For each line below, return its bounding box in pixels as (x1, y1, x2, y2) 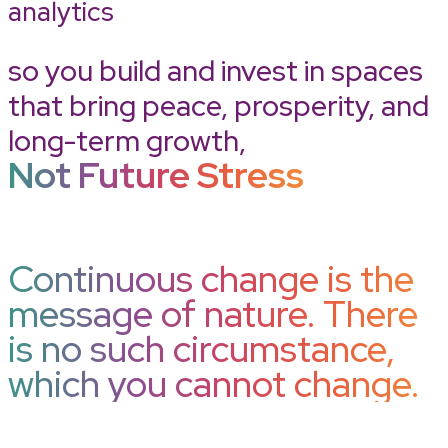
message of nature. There (8, 290, 418, 339)
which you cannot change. (8, 360, 419, 409)
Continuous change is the (8, 255, 414, 304)
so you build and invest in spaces (8, 51, 423, 91)
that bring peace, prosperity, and (8, 86, 429, 126)
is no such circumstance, (8, 325, 395, 374)
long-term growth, (8, 121, 246, 161)
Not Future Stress (8, 151, 304, 200)
